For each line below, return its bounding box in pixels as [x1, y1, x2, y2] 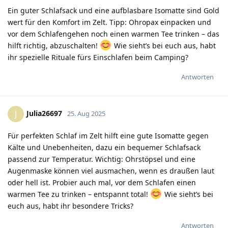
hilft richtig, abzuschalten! [8, 40, 100, 50]
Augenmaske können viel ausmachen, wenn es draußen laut [8, 165, 214, 176]
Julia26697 [26, 108, 62, 118]
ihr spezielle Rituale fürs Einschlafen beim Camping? [8, 52, 188, 62]
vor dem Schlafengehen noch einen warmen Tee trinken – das [8, 28, 219, 39]
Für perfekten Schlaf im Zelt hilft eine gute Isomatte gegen [8, 130, 209, 140]
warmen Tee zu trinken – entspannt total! [8, 189, 150, 199]
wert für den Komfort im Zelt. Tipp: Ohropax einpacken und [8, 17, 211, 27]
